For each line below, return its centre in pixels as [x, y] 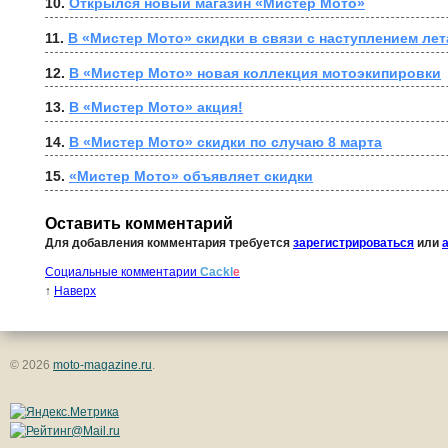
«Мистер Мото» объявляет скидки [191, 176]
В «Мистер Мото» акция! [156, 107]
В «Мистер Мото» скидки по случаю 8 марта [225, 141]
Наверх [75, 291]
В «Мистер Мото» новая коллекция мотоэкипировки [255, 72]
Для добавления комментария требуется [169, 243]
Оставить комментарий [139, 223]
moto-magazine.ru [102, 365]
